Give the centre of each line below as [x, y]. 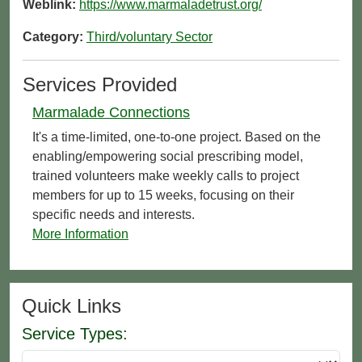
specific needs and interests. [114, 214]
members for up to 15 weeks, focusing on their [163, 195]
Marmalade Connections [111, 112]
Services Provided [100, 84]
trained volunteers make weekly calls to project [166, 175]
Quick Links [72, 305]
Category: [55, 36]
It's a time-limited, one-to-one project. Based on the [177, 137]
